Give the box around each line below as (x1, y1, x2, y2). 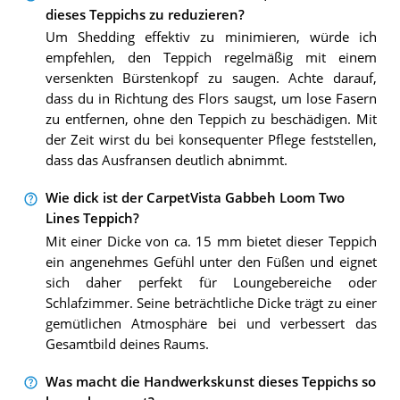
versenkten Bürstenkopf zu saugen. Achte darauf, (45, 70, 377, 87)
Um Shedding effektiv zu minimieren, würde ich (45, 29, 377, 46)
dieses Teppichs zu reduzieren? (45, 5, 245, 23)
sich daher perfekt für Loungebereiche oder (45, 273, 377, 291)
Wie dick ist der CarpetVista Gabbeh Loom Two (45, 189, 345, 207)
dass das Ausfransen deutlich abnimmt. (45, 152, 287, 170)
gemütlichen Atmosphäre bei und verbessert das (45, 314, 377, 332)
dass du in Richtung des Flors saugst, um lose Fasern (45, 90, 377, 108)
